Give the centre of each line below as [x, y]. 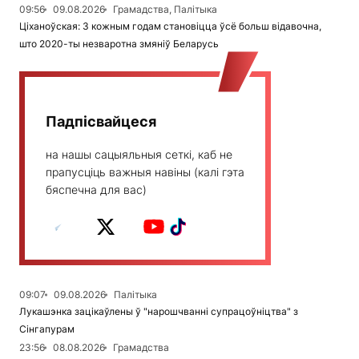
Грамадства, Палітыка [165, 10]
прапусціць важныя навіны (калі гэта [145, 172]
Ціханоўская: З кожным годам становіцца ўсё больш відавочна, [170, 26]
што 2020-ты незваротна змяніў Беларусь [119, 44]
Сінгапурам [47, 329]
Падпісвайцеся [101, 122]
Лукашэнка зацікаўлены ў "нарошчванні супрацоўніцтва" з [159, 312]
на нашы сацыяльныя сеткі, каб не [139, 155]
